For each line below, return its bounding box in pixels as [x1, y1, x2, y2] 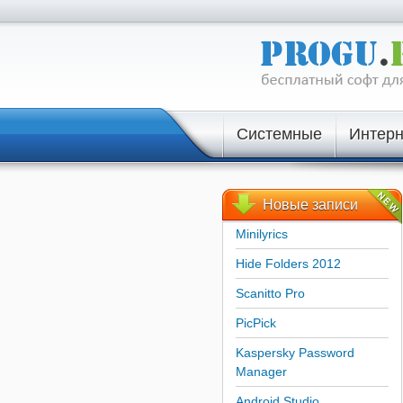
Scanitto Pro [235, 286, 305, 300]
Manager [235, 364, 287, 379]
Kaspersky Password [235, 345, 354, 360]
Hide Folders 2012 [235, 256, 341, 271]
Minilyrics [235, 227, 288, 241]
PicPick [235, 316, 276, 330]
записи [308, 197, 358, 212]
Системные [236, 125, 322, 143]
